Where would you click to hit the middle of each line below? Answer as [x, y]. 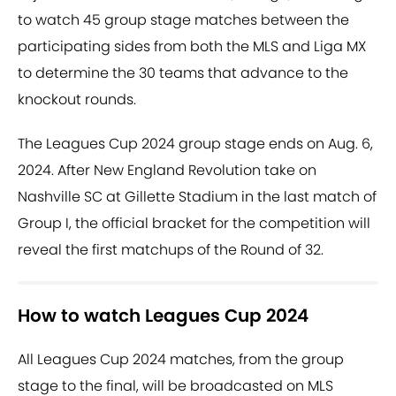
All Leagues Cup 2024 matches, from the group [181, 360]
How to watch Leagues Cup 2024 [163, 316]
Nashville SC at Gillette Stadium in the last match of [197, 197]
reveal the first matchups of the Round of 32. [171, 250]
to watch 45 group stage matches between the [183, 20]
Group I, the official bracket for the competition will [194, 224]
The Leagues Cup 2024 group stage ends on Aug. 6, [195, 144]
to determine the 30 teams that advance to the [183, 73]
